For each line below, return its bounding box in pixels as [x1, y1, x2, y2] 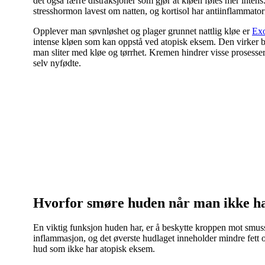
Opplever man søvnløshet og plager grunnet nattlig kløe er [33, 25, 252, 36]
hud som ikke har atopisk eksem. [33, 244, 155, 254]
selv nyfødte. [33, 57, 81, 68]
